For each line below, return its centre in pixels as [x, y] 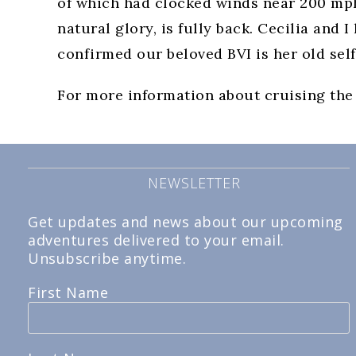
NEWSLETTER [195, 183]
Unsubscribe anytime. [107, 258]
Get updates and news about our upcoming [186, 222]
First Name [68, 292]
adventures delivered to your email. [156, 240]
